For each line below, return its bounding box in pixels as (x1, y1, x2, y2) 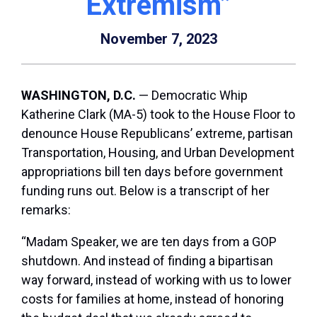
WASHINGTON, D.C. (21, 88, 136, 103)
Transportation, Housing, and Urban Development (21, 145, 294, 161)
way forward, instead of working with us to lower (21, 272, 292, 288)
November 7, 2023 (100, 30, 217, 48)
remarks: (21, 202, 71, 218)
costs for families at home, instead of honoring (21, 292, 284, 307)
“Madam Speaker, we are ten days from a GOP (21, 234, 277, 250)
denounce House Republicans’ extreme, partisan (21, 126, 293, 142)
